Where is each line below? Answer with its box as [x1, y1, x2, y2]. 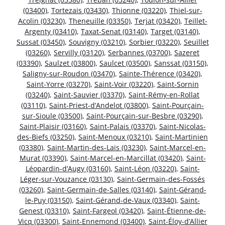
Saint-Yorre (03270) [26, 79, 90, 89]
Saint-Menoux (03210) [78, 132, 151, 142]
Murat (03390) [19, 153, 66, 163]
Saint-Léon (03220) [114, 163, 176, 173]
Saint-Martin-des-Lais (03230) [47, 142, 146, 152]
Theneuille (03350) [68, 16, 131, 26]
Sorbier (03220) [129, 37, 180, 47]
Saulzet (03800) [45, 58, 95, 68]
